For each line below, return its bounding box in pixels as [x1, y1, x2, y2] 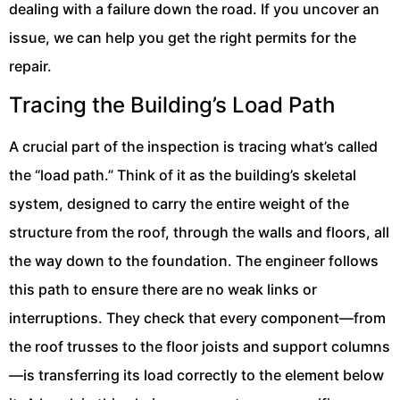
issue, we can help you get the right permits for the [9, 28, 356, 46]
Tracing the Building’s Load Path [9, 92, 335, 119]
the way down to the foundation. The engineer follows [9, 252, 379, 271]
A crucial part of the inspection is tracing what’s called [9, 137, 378, 156]
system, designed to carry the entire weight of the [9, 195, 349, 213]
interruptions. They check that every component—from [9, 309, 386, 328]
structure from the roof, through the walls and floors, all [9, 223, 389, 242]
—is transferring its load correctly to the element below [9, 366, 384, 385]
